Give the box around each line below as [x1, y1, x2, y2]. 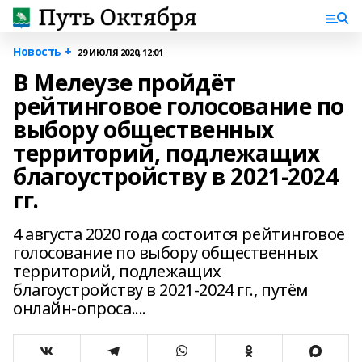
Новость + [13, 44, 72, 59]
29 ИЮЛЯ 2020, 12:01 [78, 45, 163, 58]
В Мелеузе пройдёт [13, 67, 236, 98]
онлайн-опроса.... [13, 297, 146, 319]
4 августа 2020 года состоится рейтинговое [13, 223, 345, 245]
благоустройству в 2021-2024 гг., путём [13, 279, 309, 301]
